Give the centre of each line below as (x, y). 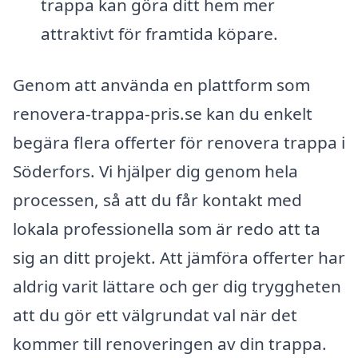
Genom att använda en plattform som (161, 85)
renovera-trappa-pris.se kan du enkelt (163, 113)
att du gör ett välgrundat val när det (155, 315)
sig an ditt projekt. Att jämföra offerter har (179, 257)
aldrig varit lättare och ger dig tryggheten (177, 286)
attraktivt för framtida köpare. (159, 34)
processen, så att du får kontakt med (157, 200)
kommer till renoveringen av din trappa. (170, 344)
